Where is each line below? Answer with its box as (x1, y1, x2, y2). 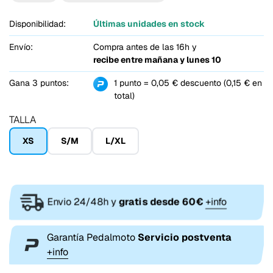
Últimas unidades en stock (93, 18, 205, 30)
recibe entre (93, 54, 144, 66)
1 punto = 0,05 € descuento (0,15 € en (113, 77, 262, 89)
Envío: (9, 41, 33, 53)
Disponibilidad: (9, 18, 66, 30)
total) (113, 90, 135, 102)
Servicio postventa (138, 230, 232, 244)
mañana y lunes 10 (144, 54, 221, 66)
